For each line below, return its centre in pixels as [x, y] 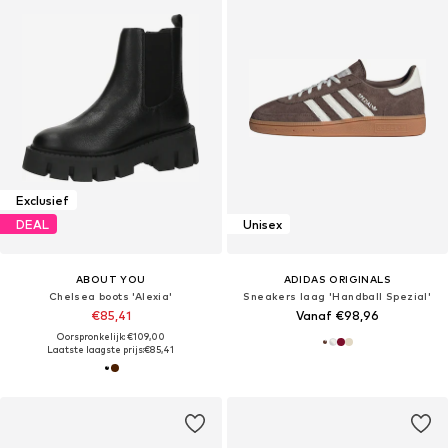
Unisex [262, 224]
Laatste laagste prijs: [96, 350]
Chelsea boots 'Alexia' [110, 296]
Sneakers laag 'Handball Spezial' [337, 296]
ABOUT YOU [110, 279]
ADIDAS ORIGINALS [337, 279]
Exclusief [42, 200]
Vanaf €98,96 [337, 316]
